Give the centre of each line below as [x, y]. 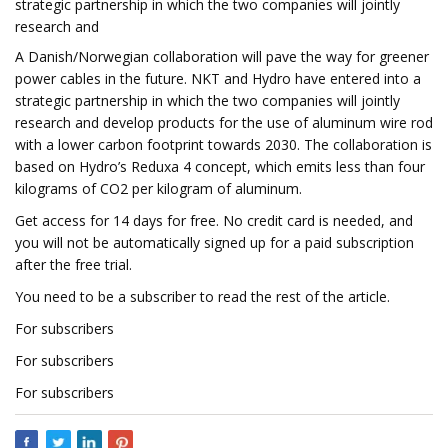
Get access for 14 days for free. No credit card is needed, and [214, 220]
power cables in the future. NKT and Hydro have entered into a [218, 78]
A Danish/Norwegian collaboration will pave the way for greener [222, 56]
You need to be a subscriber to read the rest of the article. [202, 296]
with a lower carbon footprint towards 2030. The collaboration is [223, 144]
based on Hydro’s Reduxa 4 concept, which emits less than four [220, 166]
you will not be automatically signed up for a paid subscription [214, 242]
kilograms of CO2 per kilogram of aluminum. [158, 188]
